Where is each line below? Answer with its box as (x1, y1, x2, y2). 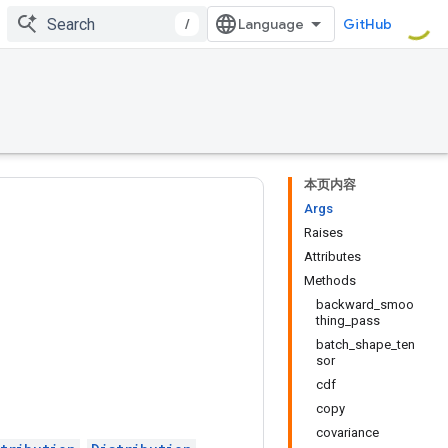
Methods (304, 273, 356, 288)
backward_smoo (316, 297, 414, 312)
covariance (316, 425, 379, 440)
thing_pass (316, 313, 380, 328)
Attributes (304, 249, 361, 264)
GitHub (343, 15, 392, 33)
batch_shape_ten (316, 337, 415, 352)
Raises (304, 225, 343, 240)
